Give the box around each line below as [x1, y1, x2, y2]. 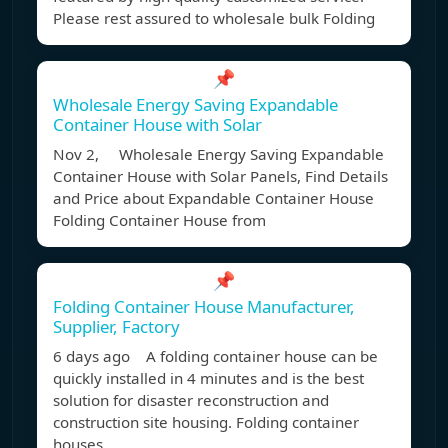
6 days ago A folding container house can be [53, 346, 378, 367]
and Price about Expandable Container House [53, 188, 374, 209]
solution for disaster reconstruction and [53, 390, 329, 411]
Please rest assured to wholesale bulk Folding [53, 8, 375, 29]
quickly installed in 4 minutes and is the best [53, 368, 364, 389]
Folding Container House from [53, 210, 266, 231]
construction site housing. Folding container [53, 412, 359, 433]
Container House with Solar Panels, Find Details [53, 166, 388, 187]
